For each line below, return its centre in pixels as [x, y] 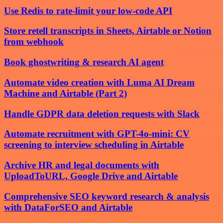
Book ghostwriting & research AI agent [84, 62]
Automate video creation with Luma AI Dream [99, 82]
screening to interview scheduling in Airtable [94, 145]
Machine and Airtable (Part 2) [65, 93]
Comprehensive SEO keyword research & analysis [107, 196]
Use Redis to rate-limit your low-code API [88, 10]
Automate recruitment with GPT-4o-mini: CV [97, 134]
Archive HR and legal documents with [82, 165]
